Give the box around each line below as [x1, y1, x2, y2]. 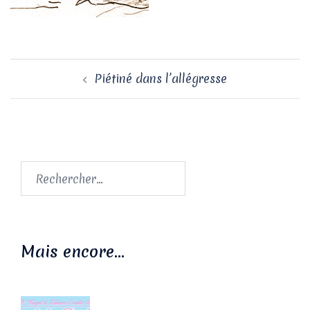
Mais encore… [21, 241, 125, 263]
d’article [10, 75, 77, 99]
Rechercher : [20, 161, 88, 177]
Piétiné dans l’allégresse [94, 71, 227, 86]
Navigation [10, 56, 100, 80]
